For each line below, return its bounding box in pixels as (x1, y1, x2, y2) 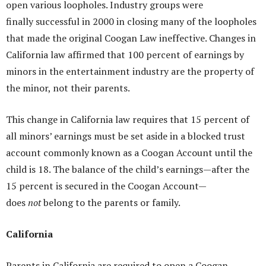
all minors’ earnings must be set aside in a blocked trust (6, 129, 245, 143)
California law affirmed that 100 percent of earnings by (6, 48, 244, 62)
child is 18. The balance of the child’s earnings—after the (6, 163, 249, 176)
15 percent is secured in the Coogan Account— (6, 179, 207, 193)
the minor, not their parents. (6, 81, 130, 95)
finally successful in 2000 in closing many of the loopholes (6, 15, 256, 28)
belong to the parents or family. (41, 196, 180, 210)
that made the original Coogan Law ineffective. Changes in (6, 31, 256, 45)
